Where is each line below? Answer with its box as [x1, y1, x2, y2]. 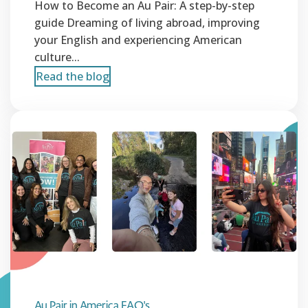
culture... [34, 49, 80, 65]
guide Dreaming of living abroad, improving [34, 14, 260, 30]
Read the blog [36, 68, 109, 84]
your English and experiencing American [34, 32, 242, 47]
